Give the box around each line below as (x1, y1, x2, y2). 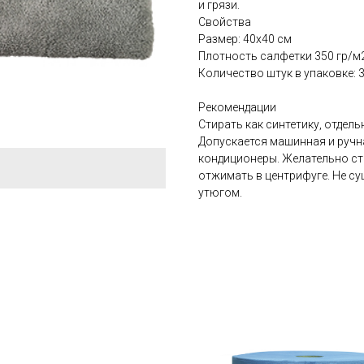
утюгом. (198, 186, 242, 200)
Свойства (198, 15, 251, 29)
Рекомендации (198, 101, 276, 115)
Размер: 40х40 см (198, 32, 292, 46)
